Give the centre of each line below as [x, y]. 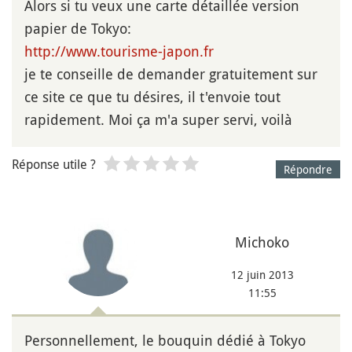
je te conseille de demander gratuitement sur [171, 74]
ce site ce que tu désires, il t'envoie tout [152, 97]
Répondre [308, 170]
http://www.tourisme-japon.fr [119, 51]
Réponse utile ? [54, 165]
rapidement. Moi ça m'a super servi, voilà [158, 120]
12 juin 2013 [262, 274]
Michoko [262, 242]
